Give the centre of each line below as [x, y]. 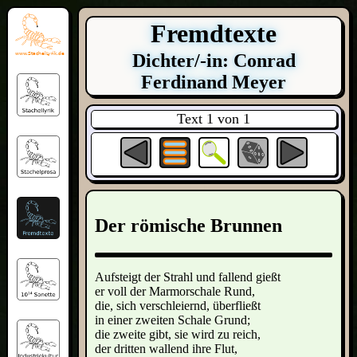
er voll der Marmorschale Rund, [175, 291]
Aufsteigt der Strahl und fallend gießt [188, 277]
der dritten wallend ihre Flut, [167, 348]
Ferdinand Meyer [214, 82]
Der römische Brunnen [189, 226]
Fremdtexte [214, 33]
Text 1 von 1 [214, 119]
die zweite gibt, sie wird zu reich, [178, 334]
